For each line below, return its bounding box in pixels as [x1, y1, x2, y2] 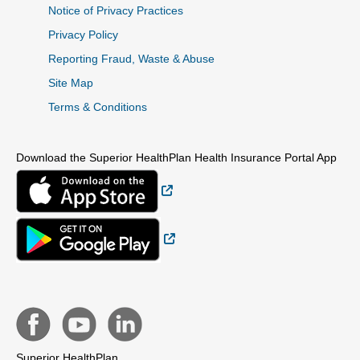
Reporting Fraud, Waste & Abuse [48, 52, 215, 66]
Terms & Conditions [48, 100, 147, 114]
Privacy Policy [48, 28, 118, 42]
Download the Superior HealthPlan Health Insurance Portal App [16, 151, 337, 165]
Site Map [48, 76, 93, 90]
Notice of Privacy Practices [48, 4, 183, 18]
